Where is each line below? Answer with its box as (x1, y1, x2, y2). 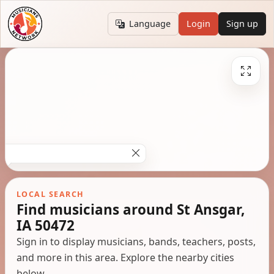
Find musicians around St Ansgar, (16, 199, 245, 219)
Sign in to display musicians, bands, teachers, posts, (16, 234, 256, 248)
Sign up (226, 18, 259, 30)
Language (129, 18, 171, 30)
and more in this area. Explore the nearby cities (16, 250, 234, 264)
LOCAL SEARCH (16, 188, 84, 199)
